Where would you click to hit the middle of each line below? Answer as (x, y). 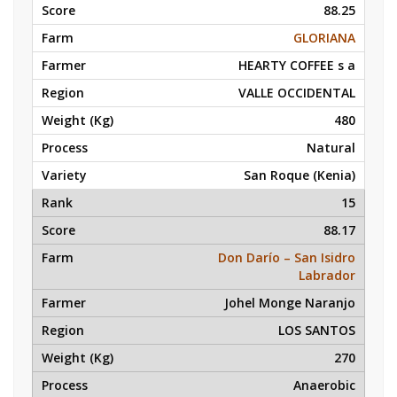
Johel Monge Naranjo (290, 303)
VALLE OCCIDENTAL (297, 93)
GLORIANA (324, 38)
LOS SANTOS (317, 330)
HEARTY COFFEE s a (297, 65)
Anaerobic (324, 385)
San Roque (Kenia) (300, 175)
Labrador (327, 275)
